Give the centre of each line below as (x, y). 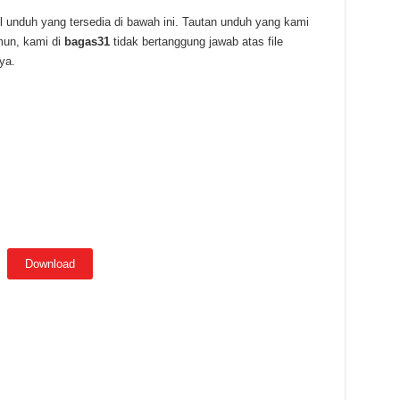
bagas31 (88, 42)
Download (50, 264)
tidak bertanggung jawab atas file (198, 42)
